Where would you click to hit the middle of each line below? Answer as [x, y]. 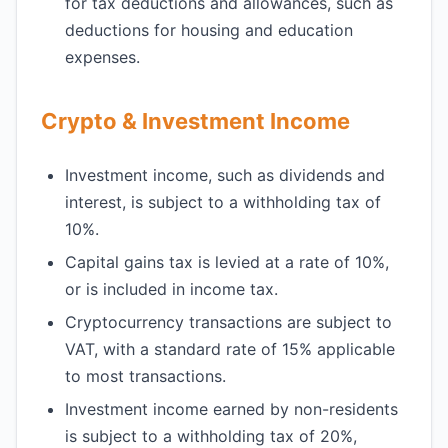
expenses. [102, 57]
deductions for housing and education [209, 30]
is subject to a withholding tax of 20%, [211, 436]
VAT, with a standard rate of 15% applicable [230, 349]
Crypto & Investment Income [195, 121]
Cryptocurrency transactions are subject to [228, 322]
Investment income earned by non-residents [231, 409]
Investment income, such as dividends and [225, 175]
